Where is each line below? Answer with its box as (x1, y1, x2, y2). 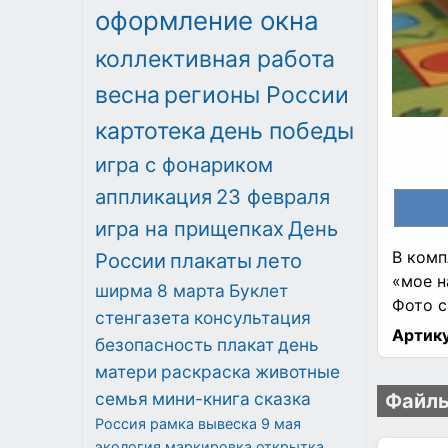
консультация (194, 306, 311, 328)
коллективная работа (95, 44, 335, 73)
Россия (95, 414, 146, 432)
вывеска (198, 414, 257, 432)
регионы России (164, 80, 349, 109)
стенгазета (95, 306, 190, 328)
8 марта (157, 279, 225, 301)
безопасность (95, 333, 213, 355)
